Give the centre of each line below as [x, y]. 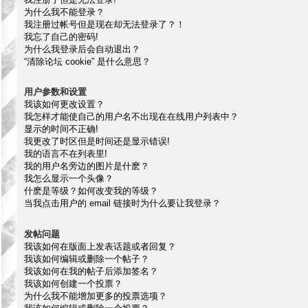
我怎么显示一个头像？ [69, 179]
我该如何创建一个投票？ [73, 283]
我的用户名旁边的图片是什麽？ [87, 166]
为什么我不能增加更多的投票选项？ [96, 296]
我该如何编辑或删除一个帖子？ [87, 258]
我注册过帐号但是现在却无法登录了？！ [104, 24]
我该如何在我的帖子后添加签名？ [91, 271]
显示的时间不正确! [61, 129]
